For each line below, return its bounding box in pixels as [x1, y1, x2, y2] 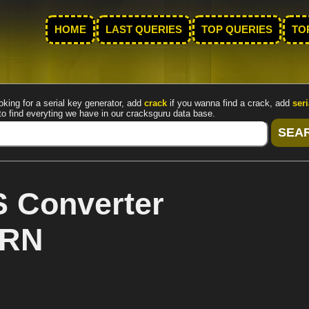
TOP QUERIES [201, 24, 272, 35]
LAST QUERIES [106, 24, 182, 35]
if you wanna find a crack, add [167, 98, 292, 108]
